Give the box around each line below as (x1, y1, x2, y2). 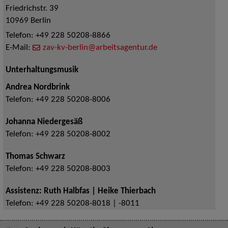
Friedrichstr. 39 (5, 5, 59, 13)
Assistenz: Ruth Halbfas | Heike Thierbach (5, 187, 156, 196)
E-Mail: (5, 44, 33, 52)
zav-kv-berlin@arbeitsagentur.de (42, 44, 157, 52)
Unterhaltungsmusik (5, 66, 78, 75)
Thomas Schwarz (5, 153, 65, 161)
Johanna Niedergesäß (5, 118, 82, 127)
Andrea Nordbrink (5, 83, 70, 92)
